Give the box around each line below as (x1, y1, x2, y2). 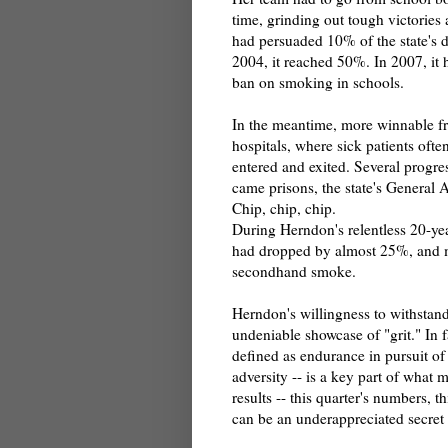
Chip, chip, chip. (232, 198, 336, 219)
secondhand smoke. (232, 261, 356, 282)
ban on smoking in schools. (232, 72, 404, 93)
